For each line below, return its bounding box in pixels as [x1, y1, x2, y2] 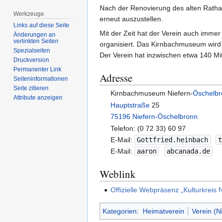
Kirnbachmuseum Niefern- [111, 89, 193, 98]
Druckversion [13, 56, 50, 64]
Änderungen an [13, 31, 56, 39]
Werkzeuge [13, 10, 45, 17]
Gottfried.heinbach [137, 135, 209, 144]
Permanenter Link [13, 66, 62, 73]
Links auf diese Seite [13, 22, 70, 29]
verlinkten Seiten [13, 38, 59, 45]
